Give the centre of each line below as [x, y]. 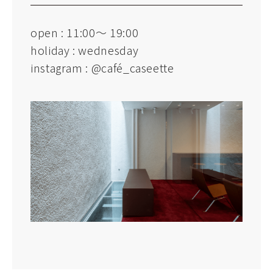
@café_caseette [133, 68]
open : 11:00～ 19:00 [85, 33]
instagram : [61, 68]
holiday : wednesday [85, 50]
